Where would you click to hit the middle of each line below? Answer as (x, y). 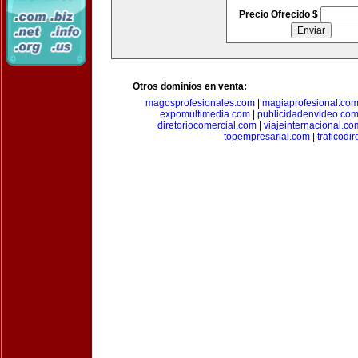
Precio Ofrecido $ (279, 14)
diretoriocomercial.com (207, 125)
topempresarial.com (267, 137)
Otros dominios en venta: (190, 86)
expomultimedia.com (205, 114)
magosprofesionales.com (200, 103)
